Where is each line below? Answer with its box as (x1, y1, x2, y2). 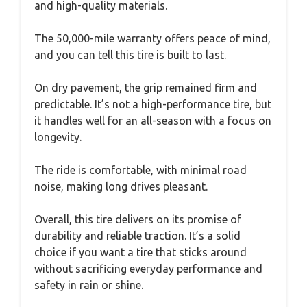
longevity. (34, 131, 82, 143)
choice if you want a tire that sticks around (34, 246, 247, 258)
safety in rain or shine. (34, 279, 143, 291)
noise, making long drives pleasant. (34, 180, 208, 193)
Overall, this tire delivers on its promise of (34, 213, 241, 225)
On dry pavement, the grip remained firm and (34, 82, 257, 94)
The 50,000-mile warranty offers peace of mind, (34, 32, 271, 45)
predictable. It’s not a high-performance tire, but (34, 98, 271, 110)
